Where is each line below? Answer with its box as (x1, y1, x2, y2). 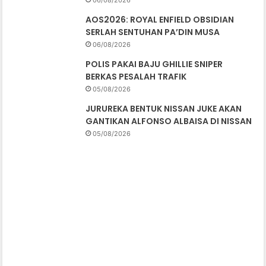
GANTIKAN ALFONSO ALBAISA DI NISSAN (85, 115, 252, 128)
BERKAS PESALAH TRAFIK (85, 71, 187, 83)
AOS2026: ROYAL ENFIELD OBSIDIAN (85, 14, 235, 26)
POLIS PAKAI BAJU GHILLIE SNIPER (85, 58, 223, 71)
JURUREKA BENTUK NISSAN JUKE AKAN (85, 103, 242, 115)
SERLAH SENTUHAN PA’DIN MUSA (85, 26, 222, 39)
